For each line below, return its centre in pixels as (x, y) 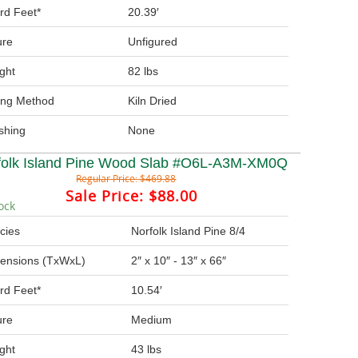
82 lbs (143, 72)
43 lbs (147, 350)
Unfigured (153, 42)
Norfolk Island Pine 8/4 (189, 231)
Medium (152, 320)
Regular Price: (107, 179)
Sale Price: (105, 196)
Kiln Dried (153, 101)
